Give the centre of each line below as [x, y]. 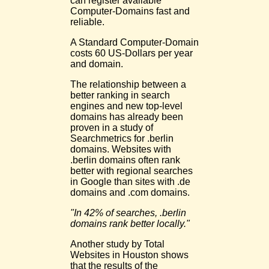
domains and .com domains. [130, 192]
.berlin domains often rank [125, 160]
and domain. [97, 64]
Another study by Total [117, 244]
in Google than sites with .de [130, 182]
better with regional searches [131, 171]
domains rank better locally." [130, 224]
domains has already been [127, 117]
